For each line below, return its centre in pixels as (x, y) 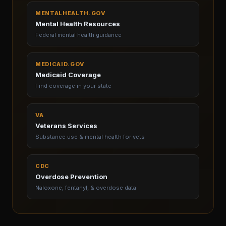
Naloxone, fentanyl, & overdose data (86, 188)
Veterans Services (66, 126)
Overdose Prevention (71, 177)
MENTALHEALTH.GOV (70, 13)
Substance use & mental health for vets (90, 137)
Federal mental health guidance (78, 35)
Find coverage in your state (73, 86)
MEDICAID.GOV (60, 64)
